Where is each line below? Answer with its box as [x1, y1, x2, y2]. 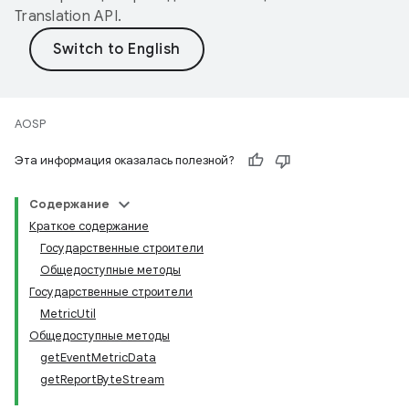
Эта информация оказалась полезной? [15, 152, 235, 168]
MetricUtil [40, 306, 96, 321]
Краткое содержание [29, 218, 149, 234]
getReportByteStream [40, 372, 164, 387]
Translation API [15, 7, 118, 26]
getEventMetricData [40, 350, 156, 365]
